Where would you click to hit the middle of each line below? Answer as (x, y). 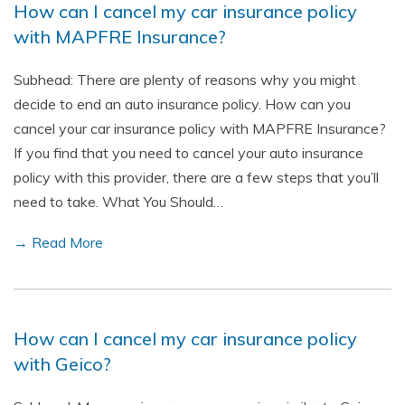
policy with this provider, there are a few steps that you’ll (196, 177)
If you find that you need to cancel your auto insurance (188, 153)
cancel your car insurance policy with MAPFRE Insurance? (200, 128)
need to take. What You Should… (118, 202)
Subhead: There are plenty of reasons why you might (185, 80)
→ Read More (58, 242)
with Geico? (62, 364)
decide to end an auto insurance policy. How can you (182, 104)
